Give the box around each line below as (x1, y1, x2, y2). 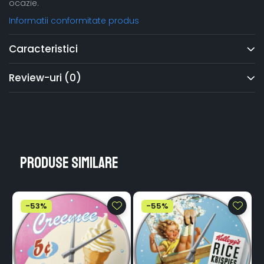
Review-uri (9, 71, 64, 85)
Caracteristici (9, 42, 78, 57)
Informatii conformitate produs (9, 15, 139, 27)
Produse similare (20, 153, 118, 173)
